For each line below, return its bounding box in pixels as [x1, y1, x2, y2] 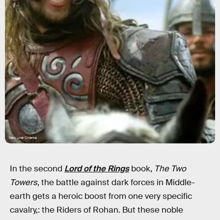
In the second [10, 164, 64, 174]
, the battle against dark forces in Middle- [37, 177, 195, 188]
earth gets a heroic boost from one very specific [10, 191, 192, 201]
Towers [10, 177, 37, 188]
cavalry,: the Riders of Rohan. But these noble [10, 205, 183, 215]
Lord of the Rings [64, 164, 129, 174]
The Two [154, 164, 186, 174]
